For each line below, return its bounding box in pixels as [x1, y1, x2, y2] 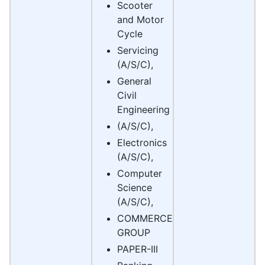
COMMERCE [117, 212, 173, 225]
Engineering [117, 104, 170, 116]
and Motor [117, 14, 164, 26]
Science [117, 182, 152, 194]
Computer [117, 167, 162, 180]
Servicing [117, 44, 159, 57]
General [117, 75, 151, 88]
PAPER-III [117, 243, 158, 256]
